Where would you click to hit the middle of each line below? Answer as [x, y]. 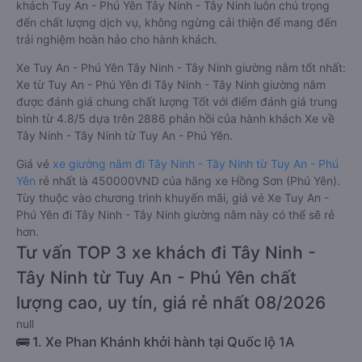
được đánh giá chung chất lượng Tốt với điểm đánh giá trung [177, 101]
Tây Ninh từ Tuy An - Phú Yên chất [156, 278]
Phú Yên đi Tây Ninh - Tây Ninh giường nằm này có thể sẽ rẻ [175, 215]
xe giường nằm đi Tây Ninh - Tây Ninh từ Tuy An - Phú [196, 164]
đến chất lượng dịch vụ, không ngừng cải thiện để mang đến [177, 22]
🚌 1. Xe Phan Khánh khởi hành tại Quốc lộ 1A [155, 342]
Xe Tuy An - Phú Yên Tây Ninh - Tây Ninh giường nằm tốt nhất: [181, 67]
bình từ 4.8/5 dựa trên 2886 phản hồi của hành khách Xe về [175, 118]
